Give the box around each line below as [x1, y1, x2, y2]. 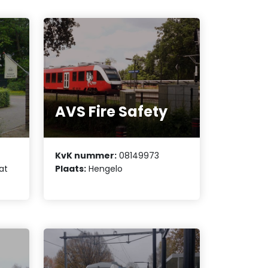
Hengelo [86, 162, 123, 175]
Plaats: [55, 162, 87, 175]
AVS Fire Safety [55, 102, 168, 122]
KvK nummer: [55, 149, 117, 162]
